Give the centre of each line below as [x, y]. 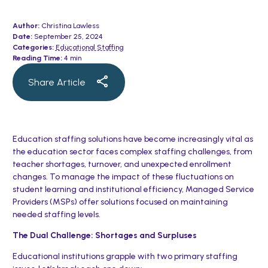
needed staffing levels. [56, 214]
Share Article [57, 82]
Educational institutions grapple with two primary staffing [125, 256]
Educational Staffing [89, 47]
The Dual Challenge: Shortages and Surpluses [104, 235]
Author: [26, 25]
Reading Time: [37, 58]
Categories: [33, 47]
